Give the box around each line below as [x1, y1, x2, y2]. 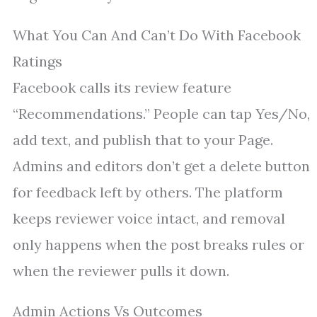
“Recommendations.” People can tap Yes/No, [13, 105, 310, 123]
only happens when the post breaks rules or [13, 236, 304, 254]
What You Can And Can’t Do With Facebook [13, 26, 301, 45]
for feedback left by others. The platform [13, 183, 283, 202]
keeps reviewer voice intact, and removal [13, 209, 285, 228]
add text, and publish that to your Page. [13, 131, 273, 149]
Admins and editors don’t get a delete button [13, 157, 310, 175]
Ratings [13, 52, 62, 71]
